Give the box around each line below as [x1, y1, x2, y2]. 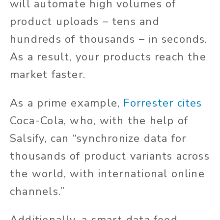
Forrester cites [123, 96, 202, 111]
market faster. [10, 67, 86, 82]
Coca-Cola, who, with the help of [10, 113, 189, 129]
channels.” [10, 184, 65, 199]
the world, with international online [10, 166, 205, 182]
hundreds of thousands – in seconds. [10, 32, 208, 47]
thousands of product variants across [10, 149, 210, 164]
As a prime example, [10, 96, 124, 111]
